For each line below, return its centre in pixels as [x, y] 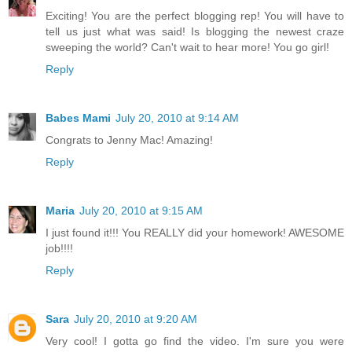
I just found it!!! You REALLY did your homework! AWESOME [195, 232]
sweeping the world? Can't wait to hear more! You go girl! [187, 47]
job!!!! [59, 248]
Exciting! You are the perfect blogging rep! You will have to [195, 15]
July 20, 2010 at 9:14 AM [177, 117]
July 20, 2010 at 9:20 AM [136, 319]
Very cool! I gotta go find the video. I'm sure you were [195, 341]
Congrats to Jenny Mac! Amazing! [129, 139]
